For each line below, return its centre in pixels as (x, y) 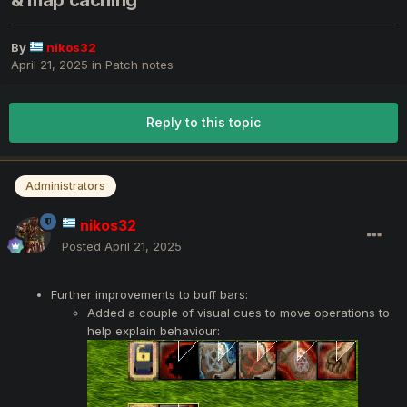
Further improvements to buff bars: (149, 294)
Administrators (65, 186)
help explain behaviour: (154, 330)
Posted (83, 246)
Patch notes (139, 65)
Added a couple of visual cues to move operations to (238, 312)
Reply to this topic (203, 123)
